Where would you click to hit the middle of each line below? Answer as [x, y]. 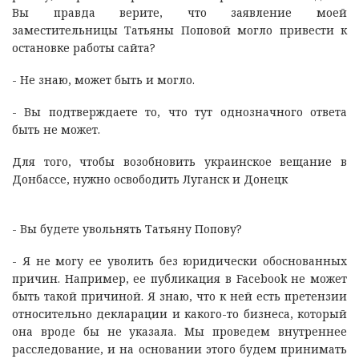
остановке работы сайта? [84, 47]
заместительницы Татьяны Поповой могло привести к [179, 30]
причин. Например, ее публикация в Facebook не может [179, 278]
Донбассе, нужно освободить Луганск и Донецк [151, 179]
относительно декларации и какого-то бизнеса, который [179, 313]
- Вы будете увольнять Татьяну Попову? [127, 228]
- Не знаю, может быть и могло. [103, 79]
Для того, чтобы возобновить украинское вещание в [179, 161]
